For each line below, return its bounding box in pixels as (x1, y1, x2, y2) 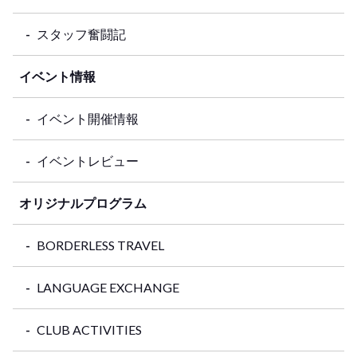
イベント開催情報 (37, 111, 139, 126)
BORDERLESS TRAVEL (37, 237, 164, 253)
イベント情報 (19, 69, 96, 84)
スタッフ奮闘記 (37, 26, 126, 41)
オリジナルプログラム (19, 195, 147, 210)
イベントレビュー (37, 153, 139, 168)
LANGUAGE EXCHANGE (37, 280, 179, 295)
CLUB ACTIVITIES (37, 322, 142, 337)
